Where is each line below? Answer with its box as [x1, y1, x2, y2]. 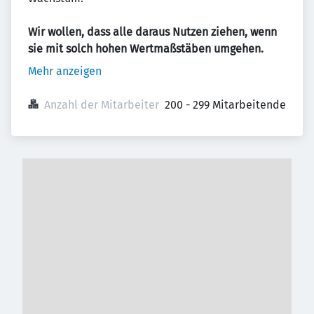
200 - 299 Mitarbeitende [165, 98, 286, 111]
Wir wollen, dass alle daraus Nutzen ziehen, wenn [28, 25, 277, 39]
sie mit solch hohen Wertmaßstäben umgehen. [28, 42, 264, 55]
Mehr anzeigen [28, 64, 102, 78]
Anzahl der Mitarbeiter [44, 98, 159, 111]
